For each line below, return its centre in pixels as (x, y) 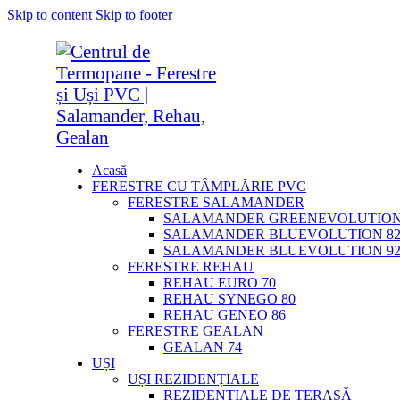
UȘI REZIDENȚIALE (193, 379)
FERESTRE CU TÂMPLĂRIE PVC (199, 186)
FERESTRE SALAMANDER (216, 202)
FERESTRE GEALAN (196, 331)
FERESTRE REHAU (191, 267)
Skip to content (50, 15)
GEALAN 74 (203, 347)
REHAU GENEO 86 (225, 315)
